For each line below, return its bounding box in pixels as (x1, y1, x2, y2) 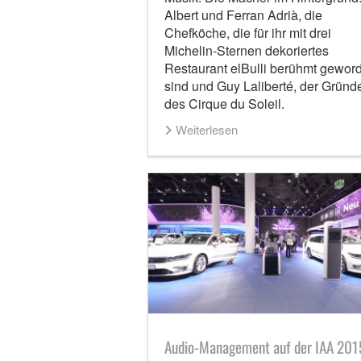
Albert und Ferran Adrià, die (164, 5, 322, 24)
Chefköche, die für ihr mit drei (164, 23, 331, 42)
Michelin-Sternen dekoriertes (164, 40, 329, 60)
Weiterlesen (175, 120, 238, 138)
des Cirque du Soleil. (164, 93, 284, 113)
